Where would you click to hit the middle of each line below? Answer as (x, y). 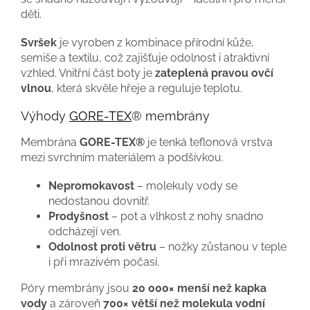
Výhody (45, 116)
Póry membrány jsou (76, 288)
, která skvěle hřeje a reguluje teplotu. (147, 88)
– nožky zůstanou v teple (221, 246)
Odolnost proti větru (102, 246)
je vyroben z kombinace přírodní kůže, (155, 42)
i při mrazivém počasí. (104, 262)
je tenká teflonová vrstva (209, 142)
